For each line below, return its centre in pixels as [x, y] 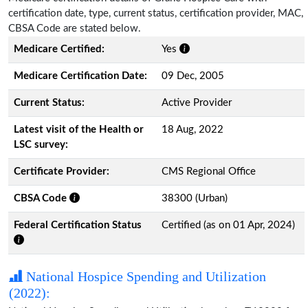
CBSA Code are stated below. [75, 28]
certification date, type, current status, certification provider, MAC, [156, 13]
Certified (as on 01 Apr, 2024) [228, 225]
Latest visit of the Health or [79, 129]
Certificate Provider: [62, 171]
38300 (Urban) [195, 198]
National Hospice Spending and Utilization [144, 276]
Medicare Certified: [59, 49]
